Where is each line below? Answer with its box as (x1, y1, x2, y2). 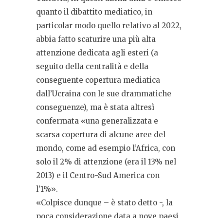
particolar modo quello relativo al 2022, (36, 20, 182, 30)
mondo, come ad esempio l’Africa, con (36, 143, 175, 153)
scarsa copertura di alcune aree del (36, 129, 165, 139)
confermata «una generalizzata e (36, 116, 158, 126)
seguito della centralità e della (36, 61, 148, 71)
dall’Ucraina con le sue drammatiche (36, 89, 171, 98)
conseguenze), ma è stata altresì (36, 102, 154, 112)
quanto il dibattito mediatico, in (36, 7, 152, 17)
